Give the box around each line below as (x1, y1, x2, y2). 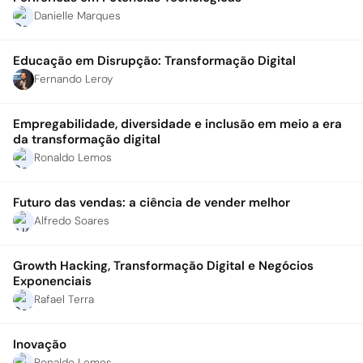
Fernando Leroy (34, 72, 113, 86)
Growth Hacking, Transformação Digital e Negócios (13, 258, 314, 274)
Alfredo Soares (34, 214, 109, 228)
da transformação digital (13, 131, 160, 147)
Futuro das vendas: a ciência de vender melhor (13, 194, 290, 211)
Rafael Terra (34, 293, 94, 306)
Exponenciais (13, 273, 92, 289)
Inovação (13, 336, 66, 352)
